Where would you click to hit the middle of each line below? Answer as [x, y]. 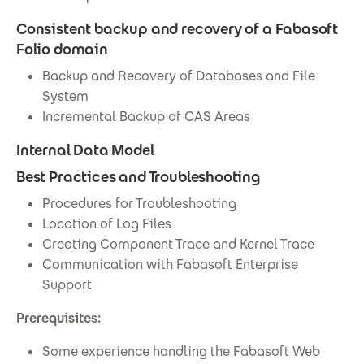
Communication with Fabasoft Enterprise [170, 264]
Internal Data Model [85, 150]
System [65, 96]
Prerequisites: [58, 318]
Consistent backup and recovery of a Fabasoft [178, 29]
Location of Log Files [107, 224]
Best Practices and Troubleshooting [138, 177]
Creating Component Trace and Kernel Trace [178, 244]
